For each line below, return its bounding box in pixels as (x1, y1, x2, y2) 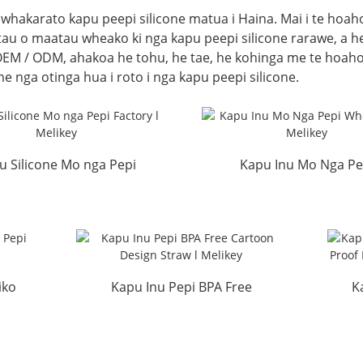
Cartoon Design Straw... (109, 300, 253, 318)
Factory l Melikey (6, 178, 107, 196)
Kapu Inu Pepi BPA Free (110, 277, 252, 296)
